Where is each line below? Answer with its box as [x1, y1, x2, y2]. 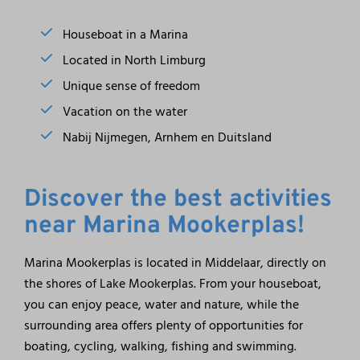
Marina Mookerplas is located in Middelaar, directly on [24, 252, 327, 274]
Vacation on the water [63, 101, 188, 123]
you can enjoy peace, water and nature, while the [24, 294, 300, 316]
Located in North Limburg [63, 50, 207, 72]
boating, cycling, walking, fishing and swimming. [24, 336, 297, 358]
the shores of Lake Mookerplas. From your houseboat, [24, 273, 322, 295]
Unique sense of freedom [63, 76, 201, 97]
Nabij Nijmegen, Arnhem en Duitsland [63, 127, 272, 149]
